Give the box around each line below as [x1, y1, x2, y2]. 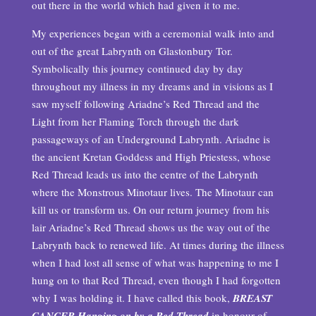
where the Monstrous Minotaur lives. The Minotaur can [31, 185, 274, 199]
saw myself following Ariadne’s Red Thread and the [31, 97, 260, 111]
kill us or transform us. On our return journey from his [31, 202, 269, 217]
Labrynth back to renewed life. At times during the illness [31, 238, 284, 252]
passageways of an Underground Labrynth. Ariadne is [31, 132, 270, 146]
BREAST [232, 291, 272, 305]
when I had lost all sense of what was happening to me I [31, 255, 279, 269]
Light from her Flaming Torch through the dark [31, 114, 239, 128]
